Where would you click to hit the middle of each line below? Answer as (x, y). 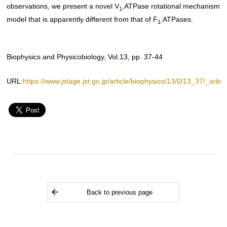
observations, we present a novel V (63, 7)
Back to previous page (119, 192)
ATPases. (178, 19)
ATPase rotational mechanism (172, 7)
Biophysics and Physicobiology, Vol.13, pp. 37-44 (85, 57)
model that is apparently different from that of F (82, 19)
